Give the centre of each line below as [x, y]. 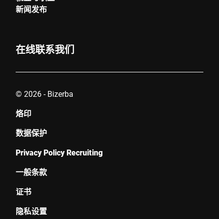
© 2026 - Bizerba [44, 94]
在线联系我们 [45, 49]
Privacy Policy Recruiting [59, 152]
